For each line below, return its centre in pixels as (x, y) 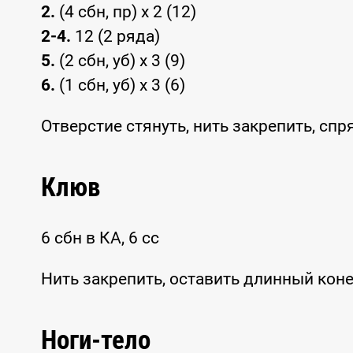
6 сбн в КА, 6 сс (100, 238)
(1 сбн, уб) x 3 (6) (120, 85)
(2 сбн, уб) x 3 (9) (120, 61)
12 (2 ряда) (115, 37)
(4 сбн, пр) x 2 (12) (126, 12)
